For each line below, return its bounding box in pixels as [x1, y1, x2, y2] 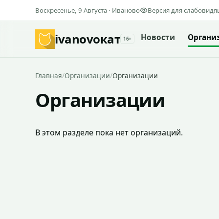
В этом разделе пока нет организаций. [35, 127, 183, 138]
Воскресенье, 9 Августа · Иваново [35, 6, 140, 15]
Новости [140, 32, 175, 43]
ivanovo [55, 31, 100, 47]
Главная [35, 71, 62, 80]
